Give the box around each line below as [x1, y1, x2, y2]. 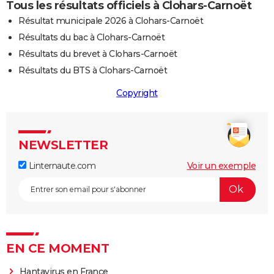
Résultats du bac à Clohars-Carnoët [18, 31, 165, 43]
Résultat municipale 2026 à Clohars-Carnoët [18, 15, 203, 26]
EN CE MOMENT [6, 240, 109, 256]
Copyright [116, 87, 158, 98]
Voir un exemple [187, 160, 256, 171]
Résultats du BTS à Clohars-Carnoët [18, 64, 167, 76]
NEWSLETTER [18, 137, 108, 152]
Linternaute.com [26, 160, 95, 171]
